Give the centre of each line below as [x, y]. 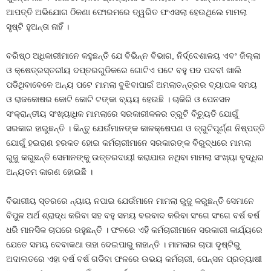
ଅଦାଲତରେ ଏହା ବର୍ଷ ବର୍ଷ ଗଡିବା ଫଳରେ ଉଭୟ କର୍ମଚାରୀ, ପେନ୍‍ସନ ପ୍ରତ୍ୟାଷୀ [134, 259]
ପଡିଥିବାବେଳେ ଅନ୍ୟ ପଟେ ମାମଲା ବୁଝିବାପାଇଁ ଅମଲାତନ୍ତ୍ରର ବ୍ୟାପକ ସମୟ [132, 85]
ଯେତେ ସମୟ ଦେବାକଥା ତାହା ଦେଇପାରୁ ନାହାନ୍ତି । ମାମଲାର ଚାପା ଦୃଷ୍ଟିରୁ [123, 244]
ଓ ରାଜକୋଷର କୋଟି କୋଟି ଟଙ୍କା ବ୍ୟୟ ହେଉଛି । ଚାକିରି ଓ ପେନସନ [118, 99]
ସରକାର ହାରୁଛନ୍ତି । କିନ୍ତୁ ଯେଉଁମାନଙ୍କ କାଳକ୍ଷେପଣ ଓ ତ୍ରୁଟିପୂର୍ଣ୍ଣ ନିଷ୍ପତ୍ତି [135, 128]
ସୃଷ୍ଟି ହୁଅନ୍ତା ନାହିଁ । [38, 27]
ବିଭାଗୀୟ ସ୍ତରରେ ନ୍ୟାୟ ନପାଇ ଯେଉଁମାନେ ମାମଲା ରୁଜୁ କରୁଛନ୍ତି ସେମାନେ [130, 201]
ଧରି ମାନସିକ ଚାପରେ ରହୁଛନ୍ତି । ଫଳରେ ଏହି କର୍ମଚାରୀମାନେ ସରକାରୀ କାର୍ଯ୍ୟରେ [134, 230]
